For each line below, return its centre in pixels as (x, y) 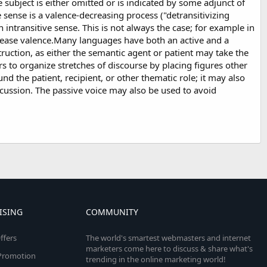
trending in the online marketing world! (156, 259)
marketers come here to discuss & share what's (169, 249)
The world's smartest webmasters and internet (168, 238)
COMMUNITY (112, 212)
